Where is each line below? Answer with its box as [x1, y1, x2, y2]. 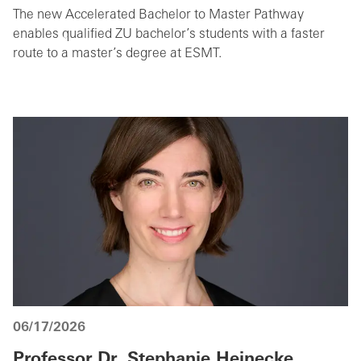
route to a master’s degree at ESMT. [13, 48, 222, 61]
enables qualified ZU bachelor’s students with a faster [13, 28, 325, 42]
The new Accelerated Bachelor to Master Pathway [13, 9, 304, 23]
